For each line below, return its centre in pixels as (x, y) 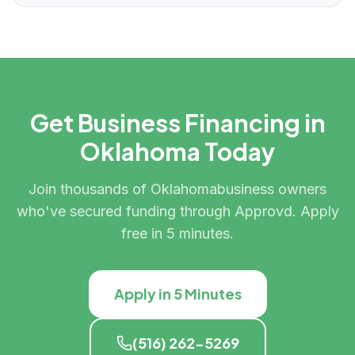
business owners (272, 189)
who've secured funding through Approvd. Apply (177, 211)
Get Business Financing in (177, 123)
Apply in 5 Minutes (177, 294)
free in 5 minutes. (177, 233)
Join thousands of (90, 189)
